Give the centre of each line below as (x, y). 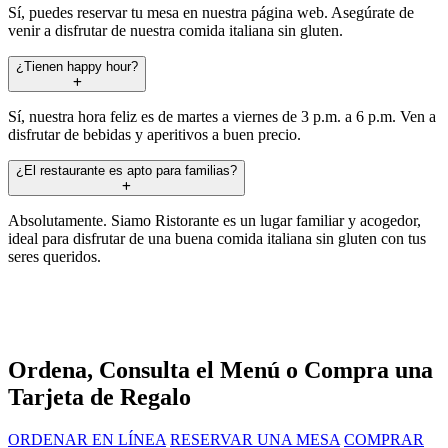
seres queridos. (54, 256)
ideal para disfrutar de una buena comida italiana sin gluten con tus (217, 238)
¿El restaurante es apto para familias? (126, 170)
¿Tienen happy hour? (77, 66)
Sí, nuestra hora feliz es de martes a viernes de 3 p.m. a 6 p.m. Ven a (222, 116)
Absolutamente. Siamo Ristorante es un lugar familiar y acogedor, (214, 220)
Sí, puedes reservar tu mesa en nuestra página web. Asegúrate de (211, 12)
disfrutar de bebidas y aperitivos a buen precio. (154, 134)
